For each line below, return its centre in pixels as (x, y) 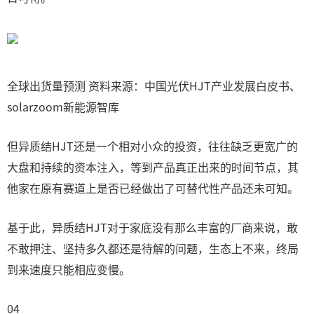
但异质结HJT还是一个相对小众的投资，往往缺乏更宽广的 (152, 146)
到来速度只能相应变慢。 (69, 269)
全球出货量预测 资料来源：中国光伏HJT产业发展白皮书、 (154, 86)
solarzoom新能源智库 (63, 107)
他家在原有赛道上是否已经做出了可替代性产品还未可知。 (153, 188)
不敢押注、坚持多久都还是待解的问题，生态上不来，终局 (153, 248)
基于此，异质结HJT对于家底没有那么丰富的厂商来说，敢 (152, 227)
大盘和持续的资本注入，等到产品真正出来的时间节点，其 (153, 167)
